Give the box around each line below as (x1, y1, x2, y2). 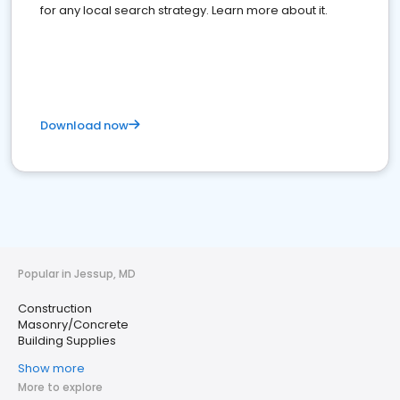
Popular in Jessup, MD (18, 266, 136, 282)
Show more (18, 360, 85, 378)
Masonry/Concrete (18, 316, 129, 334)
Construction (18, 300, 92, 318)
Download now (40, 117, 129, 135)
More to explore (18, 379, 103, 396)
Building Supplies (18, 332, 116, 350)
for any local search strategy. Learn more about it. (40, 2, 328, 20)
